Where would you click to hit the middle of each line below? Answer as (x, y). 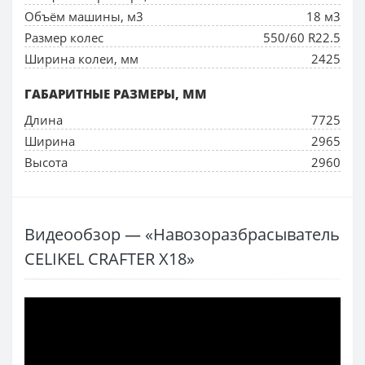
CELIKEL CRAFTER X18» (110, 258)
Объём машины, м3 (84, 16)
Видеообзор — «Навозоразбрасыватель (182, 234)
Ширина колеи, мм (81, 58)
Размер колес (64, 37)
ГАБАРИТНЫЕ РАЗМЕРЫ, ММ (116, 93)
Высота (46, 162)
